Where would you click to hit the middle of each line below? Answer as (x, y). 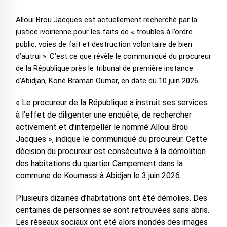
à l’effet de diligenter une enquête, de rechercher (103, 115)
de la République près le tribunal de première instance (104, 69)
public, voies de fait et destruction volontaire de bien (104, 44)
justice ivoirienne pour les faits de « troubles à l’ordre (104, 32)
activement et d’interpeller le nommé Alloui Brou (102, 127)
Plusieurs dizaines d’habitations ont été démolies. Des (111, 198)
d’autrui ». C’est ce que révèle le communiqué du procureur (113, 56)
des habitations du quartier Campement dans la (99, 164)
